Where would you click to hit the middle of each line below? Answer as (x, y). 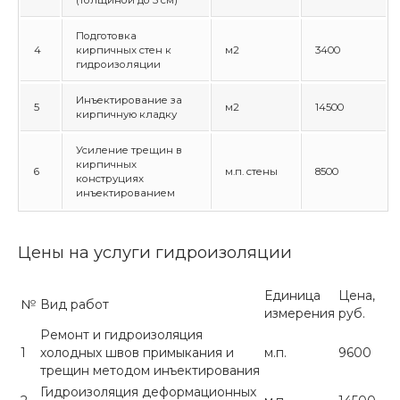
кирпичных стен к (124, 50)
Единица (292, 296)
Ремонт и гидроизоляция (121, 335)
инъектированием (125, 193)
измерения (300, 313)
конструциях (110, 179)
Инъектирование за (129, 100)
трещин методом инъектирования (150, 371)
